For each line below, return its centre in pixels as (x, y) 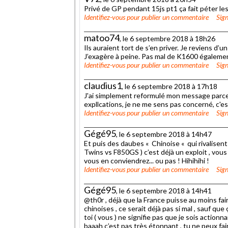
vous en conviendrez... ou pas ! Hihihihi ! (147, 160)
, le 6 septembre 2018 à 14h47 (164, 134)
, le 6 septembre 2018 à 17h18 (169, 86)
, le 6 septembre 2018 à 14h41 (164, 190)
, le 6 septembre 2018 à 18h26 (167, 38)
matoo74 (102, 37)
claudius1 (103, 85)
